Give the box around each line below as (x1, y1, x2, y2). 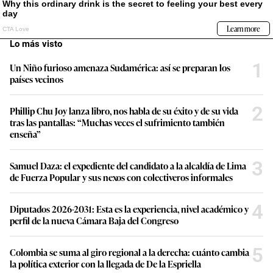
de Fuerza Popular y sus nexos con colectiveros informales (10, 171, 233, 184)
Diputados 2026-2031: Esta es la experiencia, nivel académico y (10, 202, 249, 216)
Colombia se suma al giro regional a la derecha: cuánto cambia (10, 246, 249, 259)
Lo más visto (10, 38, 62, 50)
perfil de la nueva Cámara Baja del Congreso (10, 214, 179, 227)
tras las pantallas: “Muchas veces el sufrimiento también (10, 116, 225, 129)
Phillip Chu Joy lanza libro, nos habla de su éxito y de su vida (10, 104, 238, 118)
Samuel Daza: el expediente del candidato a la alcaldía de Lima (10, 159, 246, 172)
